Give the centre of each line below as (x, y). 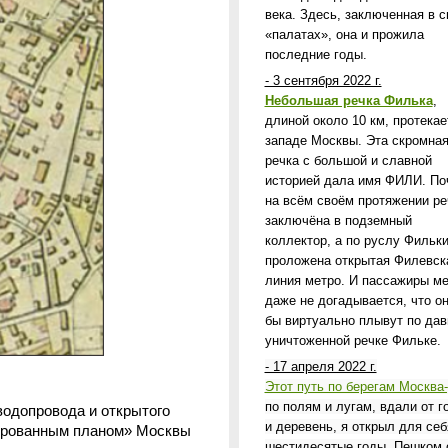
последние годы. (315, 54)
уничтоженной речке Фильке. (354, 340)
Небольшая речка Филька (348, 100)
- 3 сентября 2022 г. (323, 80)
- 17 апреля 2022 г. (320, 366)
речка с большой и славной (348, 160)
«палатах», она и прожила (344, 34)
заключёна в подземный (338, 220)
